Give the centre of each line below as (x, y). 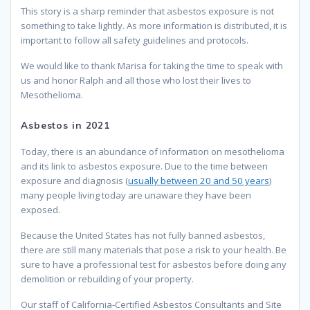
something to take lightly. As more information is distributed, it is (154, 25)
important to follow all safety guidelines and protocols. (135, 40)
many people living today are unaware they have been (136, 195)
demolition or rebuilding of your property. (107, 279)
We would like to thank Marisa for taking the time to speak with (152, 65)
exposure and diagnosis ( (74, 180)
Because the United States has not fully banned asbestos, (143, 235)
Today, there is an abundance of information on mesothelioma (153, 151)
